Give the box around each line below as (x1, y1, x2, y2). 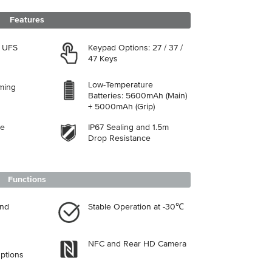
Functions (8, 175, 47, 185)
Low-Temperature (88, 80, 153, 89)
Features (10, 16, 45, 25)
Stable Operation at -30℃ (88, 203, 184, 212)
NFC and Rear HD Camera (88, 240, 186, 249)
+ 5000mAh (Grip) (88, 102, 155, 111)
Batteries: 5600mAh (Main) (88, 91, 187, 100)
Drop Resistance (88, 134, 151, 143)
